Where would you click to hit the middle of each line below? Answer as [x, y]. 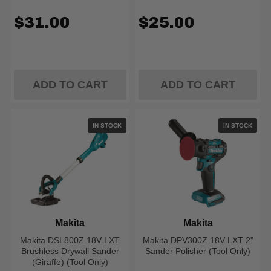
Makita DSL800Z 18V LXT [70, 240]
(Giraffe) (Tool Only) [70, 262]
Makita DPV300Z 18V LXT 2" [198, 240]
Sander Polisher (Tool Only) [198, 251]
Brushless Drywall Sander [70, 251]
